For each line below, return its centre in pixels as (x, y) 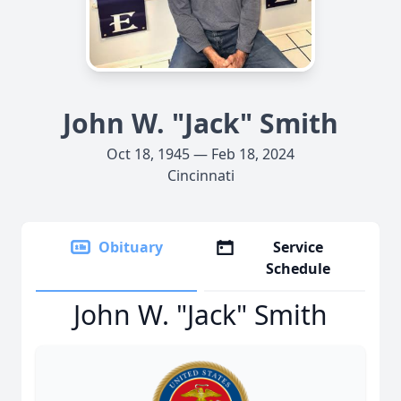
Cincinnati (200, 175)
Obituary (131, 247)
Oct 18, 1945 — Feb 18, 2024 (200, 154)
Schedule (299, 269)
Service (299, 247)
